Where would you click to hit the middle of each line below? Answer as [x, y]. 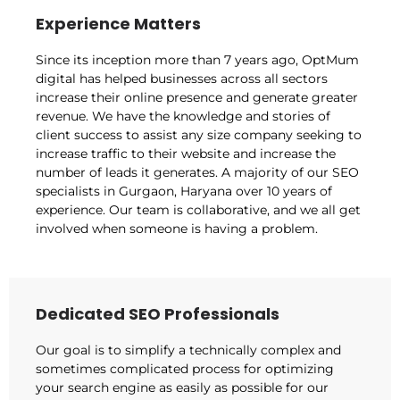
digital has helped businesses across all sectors [182, 78]
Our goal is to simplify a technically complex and [188, 350]
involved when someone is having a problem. [177, 228]
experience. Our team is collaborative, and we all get [198, 209]
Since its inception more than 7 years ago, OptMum [197, 59]
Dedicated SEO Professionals [158, 314]
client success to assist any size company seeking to [199, 134]
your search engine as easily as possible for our [182, 388]
